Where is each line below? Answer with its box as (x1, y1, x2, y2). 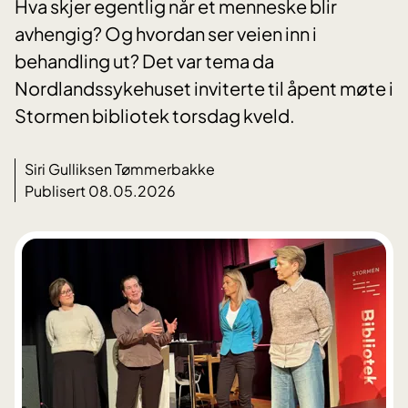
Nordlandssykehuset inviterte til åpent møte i (15, 76, 393, 100)
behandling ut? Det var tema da (15, 49, 274, 73)
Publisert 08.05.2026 (25, 181, 176, 201)
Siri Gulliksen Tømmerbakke (25, 159, 215, 179)
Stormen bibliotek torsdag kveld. (15, 104, 295, 127)
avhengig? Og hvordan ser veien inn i (15, 22, 317, 46)
